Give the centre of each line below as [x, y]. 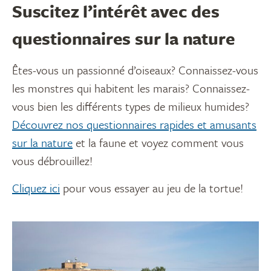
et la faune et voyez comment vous [158, 143]
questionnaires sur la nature [124, 38]
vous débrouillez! [52, 161]
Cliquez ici [36, 188]
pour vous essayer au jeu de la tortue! [152, 188]
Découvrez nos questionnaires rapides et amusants [134, 125]
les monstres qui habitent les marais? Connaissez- [131, 88]
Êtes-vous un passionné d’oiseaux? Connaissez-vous [135, 70]
